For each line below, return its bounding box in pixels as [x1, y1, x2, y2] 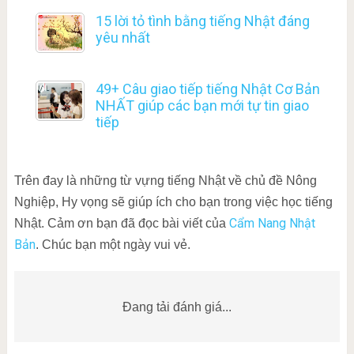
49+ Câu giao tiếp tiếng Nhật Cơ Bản [95, 81, 320, 98]
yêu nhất [95, 29, 150, 47]
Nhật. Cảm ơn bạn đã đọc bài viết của [13, 217, 229, 231]
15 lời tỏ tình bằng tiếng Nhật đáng [95, 13, 310, 30]
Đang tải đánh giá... [122, 299, 232, 314]
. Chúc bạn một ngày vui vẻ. [35, 238, 190, 252]
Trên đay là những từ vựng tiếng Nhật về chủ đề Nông [13, 174, 317, 188]
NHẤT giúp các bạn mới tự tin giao [95, 97, 309, 115]
